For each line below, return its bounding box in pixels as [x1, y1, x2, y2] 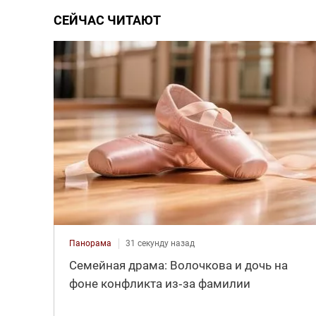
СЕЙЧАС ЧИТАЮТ [53, 12, 161, 28]
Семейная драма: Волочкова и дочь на [68, 258, 288, 273]
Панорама [68, 238, 111, 249]
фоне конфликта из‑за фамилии [68, 276, 250, 291]
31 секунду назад [125, 238, 195, 249]
